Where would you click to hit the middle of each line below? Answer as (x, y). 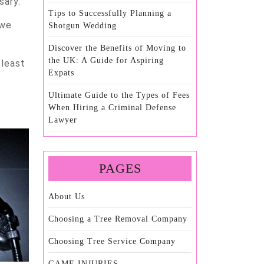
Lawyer (63, 120)
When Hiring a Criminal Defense (112, 108)
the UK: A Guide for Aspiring (106, 61)
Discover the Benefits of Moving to (117, 48)
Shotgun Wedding (82, 26)
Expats (61, 73)
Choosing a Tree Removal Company (118, 219)
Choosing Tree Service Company (112, 242)
